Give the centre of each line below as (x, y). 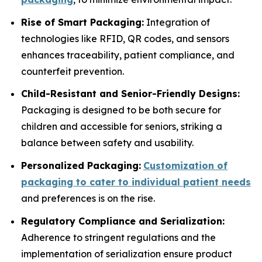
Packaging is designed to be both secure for (121, 110)
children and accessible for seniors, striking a (122, 127)
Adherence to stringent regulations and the (118, 237)
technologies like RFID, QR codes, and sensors (125, 38)
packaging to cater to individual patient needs (136, 182)
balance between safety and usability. (108, 143)
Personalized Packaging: (81, 165)
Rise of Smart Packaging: (82, 22)
